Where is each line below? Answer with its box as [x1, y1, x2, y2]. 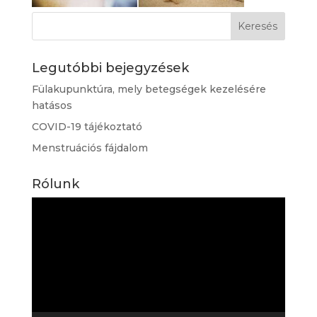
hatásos [31, 99, 72, 112]
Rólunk [31, 176, 79, 192]
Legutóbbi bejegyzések [31, 60, 189, 76]
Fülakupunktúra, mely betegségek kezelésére [31, 83, 266, 96]
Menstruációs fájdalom [31, 142, 148, 154]
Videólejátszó [30, 198, 100, 211]
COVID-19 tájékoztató [31, 120, 142, 133]
